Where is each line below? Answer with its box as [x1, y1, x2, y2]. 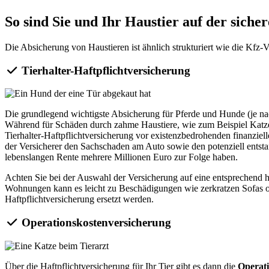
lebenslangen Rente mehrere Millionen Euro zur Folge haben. [5, 152, 238, 163]
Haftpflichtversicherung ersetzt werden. [5, 194, 154, 205]
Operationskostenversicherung [19, 216, 172, 229]
